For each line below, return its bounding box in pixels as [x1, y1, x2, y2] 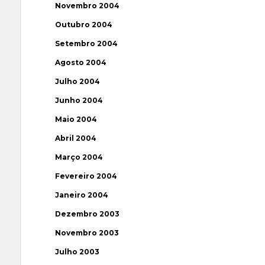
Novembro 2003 [54, 228, 119, 237]
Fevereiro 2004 [54, 172, 117, 180]
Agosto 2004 [54, 58, 106, 67]
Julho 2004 [54, 77, 100, 86]
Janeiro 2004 [54, 190, 108, 199]
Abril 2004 [54, 134, 96, 143]
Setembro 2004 [54, 39, 118, 48]
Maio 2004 [54, 115, 97, 124]
